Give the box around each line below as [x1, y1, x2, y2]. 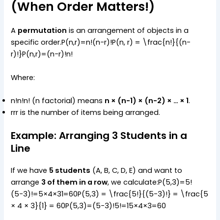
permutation [18, 26, 67, 36]
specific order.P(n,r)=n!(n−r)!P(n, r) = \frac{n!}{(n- [11, 37, 191, 48]
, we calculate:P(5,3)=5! [108, 177, 192, 187]
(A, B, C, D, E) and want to [90, 165, 183, 175]
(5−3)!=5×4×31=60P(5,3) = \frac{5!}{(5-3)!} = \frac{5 [11, 189, 209, 199]
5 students [49, 165, 91, 175]
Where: [11, 72, 35, 82]
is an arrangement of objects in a [67, 26, 189, 36]
